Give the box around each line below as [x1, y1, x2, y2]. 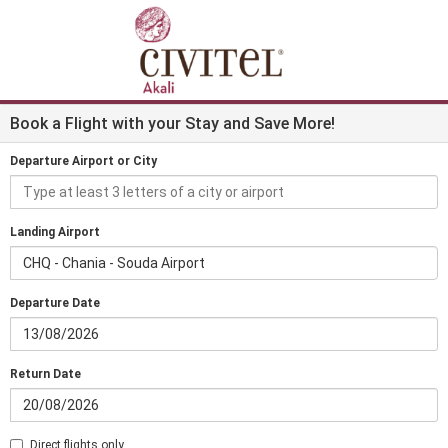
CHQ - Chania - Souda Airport [23, 255, 205, 271]
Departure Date [10, 296, 100, 310]
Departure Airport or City [10, 154, 157, 168]
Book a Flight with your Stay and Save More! [10, 114, 335, 133]
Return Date [10, 367, 81, 381]
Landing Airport [10, 225, 100, 239]
